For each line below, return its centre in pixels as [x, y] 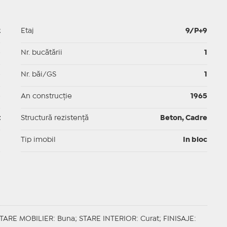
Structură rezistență [54, 118]
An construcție [46, 97]
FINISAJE [178, 219]
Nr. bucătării [41, 53]
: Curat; [149, 219]
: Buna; [66, 219]
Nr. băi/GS [38, 75]
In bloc [195, 140]
